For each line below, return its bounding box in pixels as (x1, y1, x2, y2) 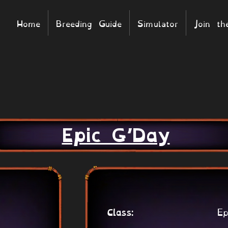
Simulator (137, 15, 178, 30)
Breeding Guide (56, 15, 122, 30)
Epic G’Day (62, 125, 170, 147)
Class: (107, 208, 134, 218)
